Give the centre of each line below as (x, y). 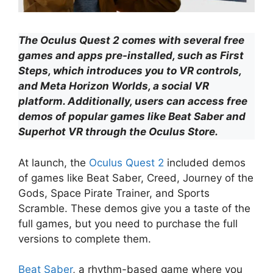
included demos (205, 162)
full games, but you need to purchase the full (128, 223)
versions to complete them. (85, 239)
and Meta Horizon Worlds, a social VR (114, 86)
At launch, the (54, 162)
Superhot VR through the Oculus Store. (118, 132)
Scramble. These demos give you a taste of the (134, 208)
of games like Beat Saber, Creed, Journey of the (136, 178)
